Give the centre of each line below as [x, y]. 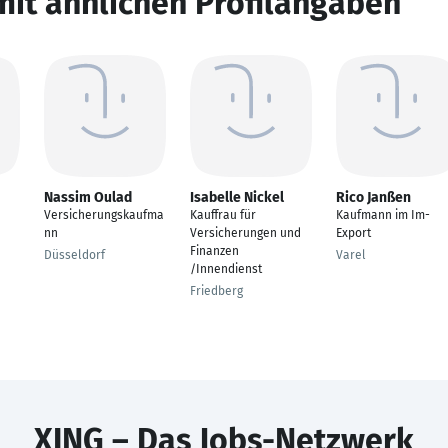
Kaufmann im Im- [383, 215]
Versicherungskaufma [104, 215]
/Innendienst [226, 269]
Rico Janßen [373, 197]
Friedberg [216, 291]
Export [353, 233]
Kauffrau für [223, 215]
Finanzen [214, 251]
